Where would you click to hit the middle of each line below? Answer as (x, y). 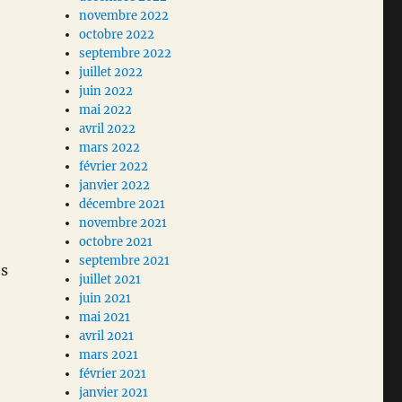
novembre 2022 (124, 16)
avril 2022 (108, 129)
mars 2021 (109, 355)
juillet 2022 (111, 73)
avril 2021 (107, 336)
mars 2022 (110, 148)
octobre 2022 (117, 35)
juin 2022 (106, 92)
